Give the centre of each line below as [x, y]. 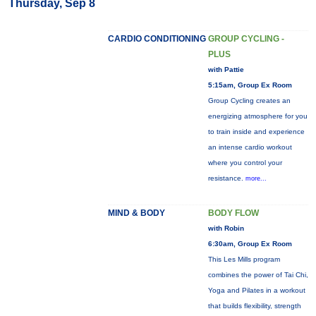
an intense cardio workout [250, 147]
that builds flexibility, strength [254, 306]
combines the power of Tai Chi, [258, 275]
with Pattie [226, 69]
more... [256, 178]
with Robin [226, 228]
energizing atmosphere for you [257, 116]
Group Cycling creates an [249, 101]
